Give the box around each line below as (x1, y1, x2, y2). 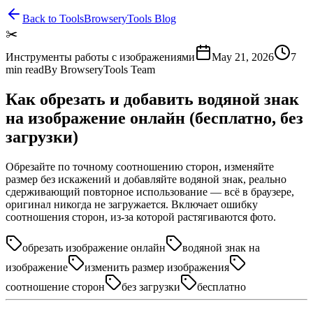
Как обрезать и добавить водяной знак (6, 89, 299, 108)
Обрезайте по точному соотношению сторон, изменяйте (6, 160, 274, 173)
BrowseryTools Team (60, 64, 155, 75)
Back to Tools (22, 13, 84, 24)
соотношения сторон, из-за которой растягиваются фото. (6, 210, 276, 223)
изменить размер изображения (85, 261, 229, 273)
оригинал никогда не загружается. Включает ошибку (6, 198, 258, 210)
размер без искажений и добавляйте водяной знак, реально (6, 173, 286, 185)
